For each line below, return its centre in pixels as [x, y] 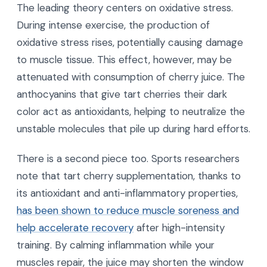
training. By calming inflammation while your [116, 245]
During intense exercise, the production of [113, 25]
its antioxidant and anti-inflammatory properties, [127, 193]
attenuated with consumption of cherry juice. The [131, 77]
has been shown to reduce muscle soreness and [128, 211]
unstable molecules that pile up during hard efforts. [133, 129]
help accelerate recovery [75, 228]
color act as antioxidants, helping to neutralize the [131, 112]
